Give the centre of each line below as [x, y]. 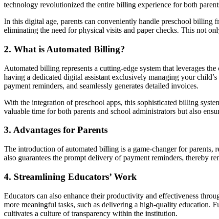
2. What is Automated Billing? [65, 49]
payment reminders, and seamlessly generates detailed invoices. [101, 86]
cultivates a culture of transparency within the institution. [91, 213]
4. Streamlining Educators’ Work [70, 176]
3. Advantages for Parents [56, 130]
